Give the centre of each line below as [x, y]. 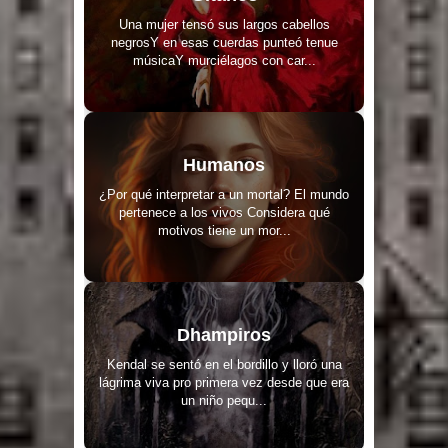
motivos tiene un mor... [224, 230]
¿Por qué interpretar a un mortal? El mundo [224, 194]
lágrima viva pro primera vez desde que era [224, 382]
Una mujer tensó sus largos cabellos [224, 24]
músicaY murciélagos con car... [224, 60]
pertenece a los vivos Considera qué [224, 212]
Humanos [224, 164]
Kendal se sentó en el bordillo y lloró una [224, 364]
